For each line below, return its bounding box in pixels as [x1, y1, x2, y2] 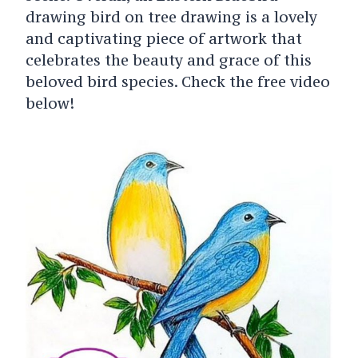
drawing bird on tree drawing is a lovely [25, 7, 317, 27]
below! [25, 93, 74, 113]
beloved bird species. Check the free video [25, 72, 330, 92]
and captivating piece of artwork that [25, 29, 302, 49]
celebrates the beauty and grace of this [25, 50, 312, 70]
